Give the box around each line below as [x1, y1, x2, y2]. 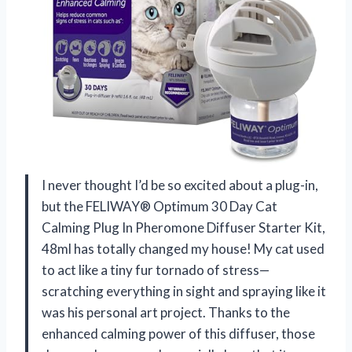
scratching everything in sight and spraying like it [42, 282, 326, 299]
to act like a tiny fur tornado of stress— [42, 261, 269, 278]
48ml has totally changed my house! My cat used [42, 240, 324, 257]
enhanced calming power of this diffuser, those [42, 324, 315, 342]
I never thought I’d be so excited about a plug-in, [42, 176, 318, 193]
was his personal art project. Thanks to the [42, 303, 290, 321]
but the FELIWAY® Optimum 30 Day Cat [42, 197, 277, 214]
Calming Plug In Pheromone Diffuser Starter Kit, [42, 218, 325, 236]
